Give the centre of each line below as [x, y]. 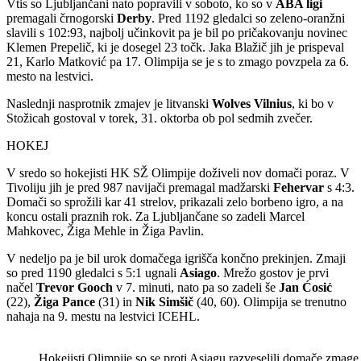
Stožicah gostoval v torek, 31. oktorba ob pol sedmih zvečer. [160, 118]
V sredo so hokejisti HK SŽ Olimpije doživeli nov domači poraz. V [178, 173]
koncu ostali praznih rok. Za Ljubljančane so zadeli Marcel [156, 217]
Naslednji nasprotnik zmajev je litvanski [109, 104]
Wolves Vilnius [252, 104]
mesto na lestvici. [50, 77]
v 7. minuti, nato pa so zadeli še [196, 288]
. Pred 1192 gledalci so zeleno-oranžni [248, 19]
